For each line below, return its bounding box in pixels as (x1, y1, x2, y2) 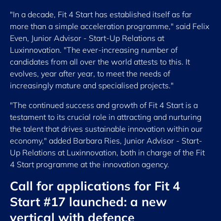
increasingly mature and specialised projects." (10, 80, 174, 91)
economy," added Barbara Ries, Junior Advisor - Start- (10, 136, 202, 146)
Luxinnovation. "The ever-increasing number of (10, 45, 178, 55)
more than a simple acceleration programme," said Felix (10, 21, 209, 32)
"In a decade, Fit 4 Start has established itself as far (10, 9, 192, 20)
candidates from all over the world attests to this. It (10, 57, 190, 67)
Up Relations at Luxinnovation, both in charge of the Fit (10, 147, 205, 158)
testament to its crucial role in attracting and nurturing (10, 112, 202, 122)
